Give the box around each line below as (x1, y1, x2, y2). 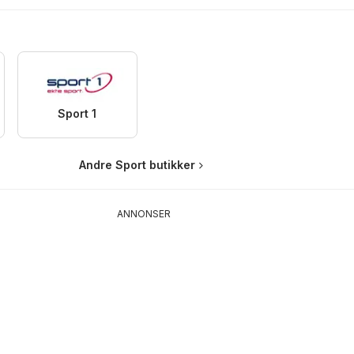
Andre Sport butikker (79, 157, 195, 171)
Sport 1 (58, 106, 97, 120)
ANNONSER (116, 207, 171, 220)
